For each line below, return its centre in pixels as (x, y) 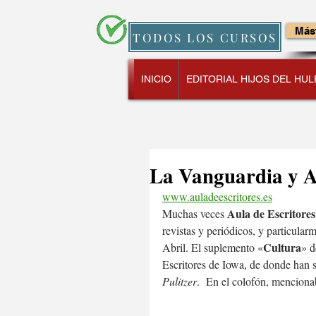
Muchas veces (195, 213)
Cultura (282, 247)
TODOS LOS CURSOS (205, 37)
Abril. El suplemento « (213, 247)
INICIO (156, 79)
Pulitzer (180, 281)
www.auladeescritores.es (217, 196)
